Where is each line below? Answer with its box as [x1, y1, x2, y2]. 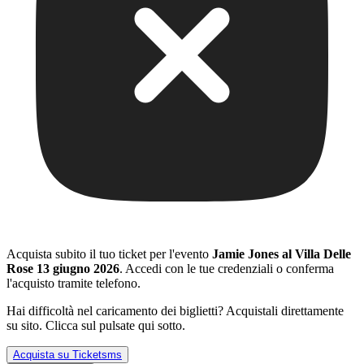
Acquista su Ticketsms [13, 349, 122, 362]
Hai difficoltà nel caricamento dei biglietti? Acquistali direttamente [6, 304, 344, 318]
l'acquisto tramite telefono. [6, 276, 141, 291]
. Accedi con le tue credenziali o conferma [119, 262, 334, 276]
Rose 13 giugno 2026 [6, 262, 119, 276]
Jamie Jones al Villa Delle [212, 247, 351, 262]
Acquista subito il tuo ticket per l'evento [6, 247, 212, 262]
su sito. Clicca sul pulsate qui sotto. [6, 318, 185, 333]
